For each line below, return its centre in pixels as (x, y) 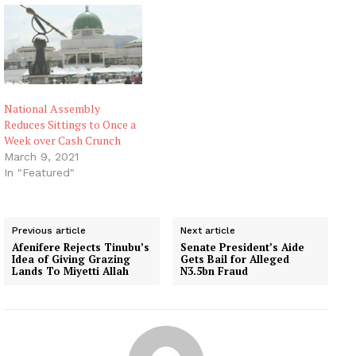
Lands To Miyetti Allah (70, 271)
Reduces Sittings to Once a (70, 124)
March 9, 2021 (41, 156)
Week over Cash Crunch (62, 140)
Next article (208, 230)
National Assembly (52, 108)
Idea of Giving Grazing (71, 259)
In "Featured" (39, 172)
